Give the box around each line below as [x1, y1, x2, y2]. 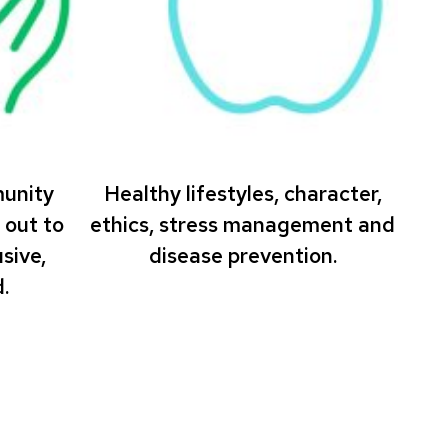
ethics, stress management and [90, 210, 395, 238]
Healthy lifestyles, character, [103, 179, 382, 207]
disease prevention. [148, 241, 337, 269]
